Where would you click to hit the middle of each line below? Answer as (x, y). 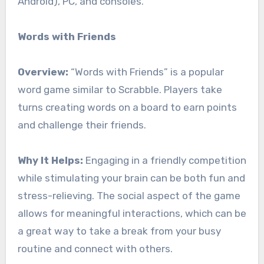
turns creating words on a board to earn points (127, 108)
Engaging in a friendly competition (164, 161)
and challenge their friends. (82, 125)
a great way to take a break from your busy (119, 231)
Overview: (43, 72)
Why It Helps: (50, 161)
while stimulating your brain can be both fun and (131, 178)
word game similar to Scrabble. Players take (120, 90)
